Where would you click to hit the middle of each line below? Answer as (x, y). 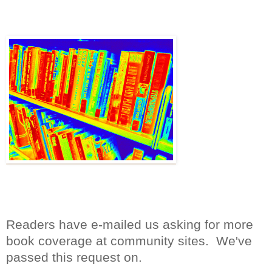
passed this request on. (74, 257)
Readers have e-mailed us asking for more (130, 224)
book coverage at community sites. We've (129, 240)
